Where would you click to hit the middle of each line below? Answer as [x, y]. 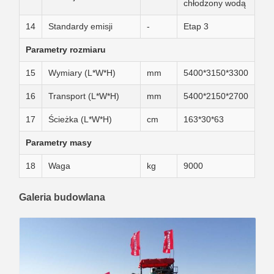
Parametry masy [59, 143]
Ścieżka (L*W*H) [80, 119]
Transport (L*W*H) [84, 96]
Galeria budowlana [62, 197]
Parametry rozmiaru [66, 50]
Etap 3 [196, 26]
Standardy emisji [80, 26]
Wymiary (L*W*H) [82, 73]
